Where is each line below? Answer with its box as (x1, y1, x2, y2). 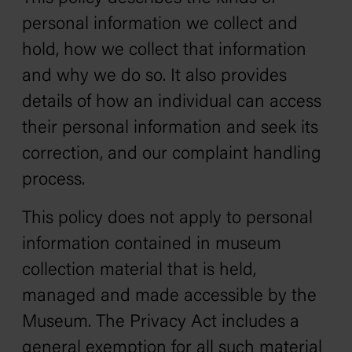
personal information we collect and (22, 16, 298, 34)
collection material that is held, (22, 262, 256, 280)
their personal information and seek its (22, 119, 318, 137)
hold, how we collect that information (22, 42, 306, 60)
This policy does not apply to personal (22, 210, 313, 228)
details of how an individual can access (22, 93, 321, 112)
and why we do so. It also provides (22, 68, 287, 86)
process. (22, 171, 85, 189)
